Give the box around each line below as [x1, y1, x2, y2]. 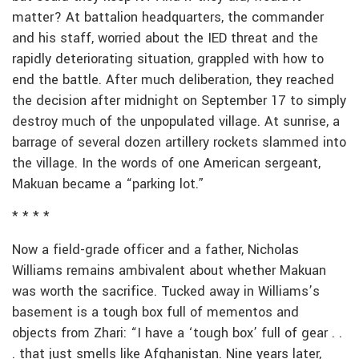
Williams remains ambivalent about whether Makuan [12, 260, 326, 280]
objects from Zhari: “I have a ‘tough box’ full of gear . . [12, 323, 342, 343]
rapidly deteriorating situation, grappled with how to [12, 49, 324, 69]
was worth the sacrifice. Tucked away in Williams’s [12, 281, 320, 301]
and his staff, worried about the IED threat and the [12, 28, 318, 48]
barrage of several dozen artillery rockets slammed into [12, 132, 346, 152]
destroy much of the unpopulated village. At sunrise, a [12, 111, 340, 131]
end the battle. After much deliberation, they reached [12, 70, 334, 90]
